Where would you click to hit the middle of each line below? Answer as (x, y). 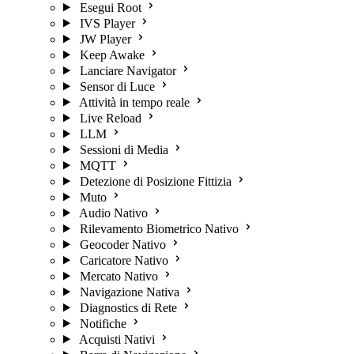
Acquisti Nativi (117, 339)
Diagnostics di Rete (128, 307)
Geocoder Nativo (122, 244)
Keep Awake (112, 55)
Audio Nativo (113, 213)
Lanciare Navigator (128, 70)
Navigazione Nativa (129, 292)
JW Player (105, 39)
